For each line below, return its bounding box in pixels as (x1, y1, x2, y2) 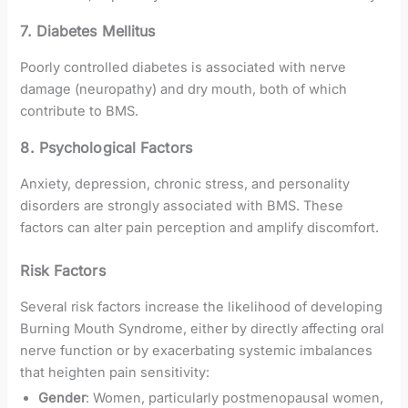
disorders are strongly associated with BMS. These (20, 197, 344, 214)
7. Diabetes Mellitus (20, 21, 156, 40)
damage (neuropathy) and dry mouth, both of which (20, 80, 348, 97)
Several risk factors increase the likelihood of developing (20, 298, 383, 315)
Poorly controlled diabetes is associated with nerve (20, 58, 347, 76)
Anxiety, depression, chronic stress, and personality (20, 175, 351, 192)
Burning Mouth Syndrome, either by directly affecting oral (20, 320, 385, 337)
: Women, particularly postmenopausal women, (86, 389, 384, 406)
